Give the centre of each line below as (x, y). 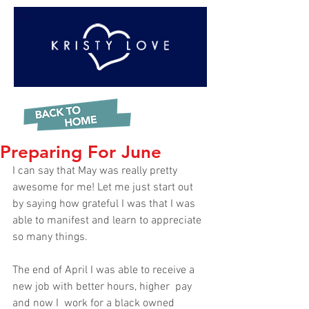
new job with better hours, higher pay (103, 287)
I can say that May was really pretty (96, 171)
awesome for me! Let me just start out (104, 188)
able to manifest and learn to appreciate (108, 221)
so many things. (53, 237)
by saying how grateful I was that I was (105, 204)
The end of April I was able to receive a (105, 270)
